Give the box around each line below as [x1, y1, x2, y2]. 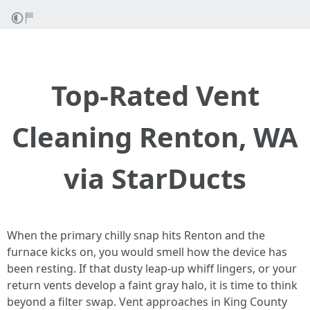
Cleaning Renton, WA [12, 118, 298, 156]
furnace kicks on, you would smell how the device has [7, 244, 287, 259]
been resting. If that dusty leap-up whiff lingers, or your [7, 261, 297, 276]
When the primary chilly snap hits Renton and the [7, 228, 265, 243]
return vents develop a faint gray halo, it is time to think [7, 277, 298, 293]
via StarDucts [64, 159, 246, 197]
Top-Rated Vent [51, 76, 259, 114]
